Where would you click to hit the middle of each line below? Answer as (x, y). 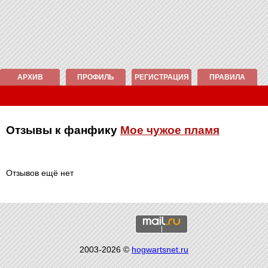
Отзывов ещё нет (40, 173)
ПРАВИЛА (227, 77)
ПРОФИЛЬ (96, 77)
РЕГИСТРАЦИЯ (162, 77)
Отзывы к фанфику (63, 130)
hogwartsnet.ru (160, 249)
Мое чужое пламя (170, 130)
